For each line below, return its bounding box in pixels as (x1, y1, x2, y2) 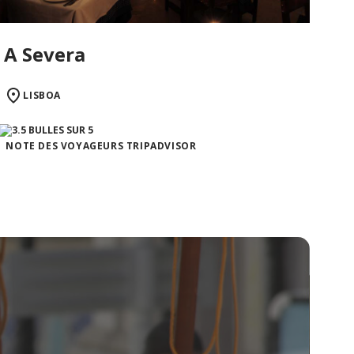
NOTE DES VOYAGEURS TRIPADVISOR (6, 138, 197, 153)
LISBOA (23, 88, 61, 102)
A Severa (4, 40, 86, 67)
